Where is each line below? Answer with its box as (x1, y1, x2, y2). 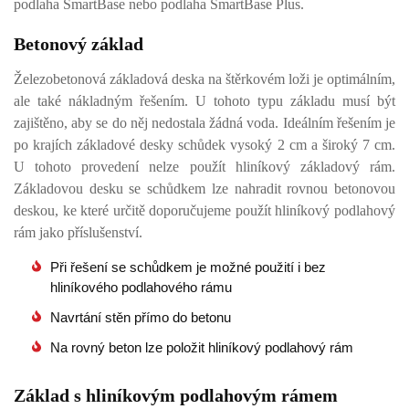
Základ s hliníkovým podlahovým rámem (14, 385, 338, 405)
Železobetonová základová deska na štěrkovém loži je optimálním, (14, 71, 395, 87)
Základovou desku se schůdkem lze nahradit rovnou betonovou (14, 181, 395, 196)
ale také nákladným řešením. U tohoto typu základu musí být (14, 93, 395, 109)
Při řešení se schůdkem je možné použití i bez (50, 259, 326, 275)
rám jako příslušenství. (14, 225, 142, 240)
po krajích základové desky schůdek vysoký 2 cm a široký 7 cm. (14, 137, 395, 152)
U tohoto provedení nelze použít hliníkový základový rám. (14, 159, 395, 174)
